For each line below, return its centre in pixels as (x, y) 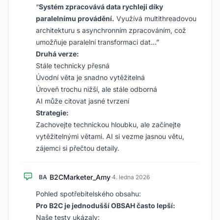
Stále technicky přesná (73, 66)
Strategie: (52, 113)
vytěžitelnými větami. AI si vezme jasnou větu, (110, 136)
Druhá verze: (57, 54)
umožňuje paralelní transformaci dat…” (97, 42)
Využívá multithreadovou (155, 18)
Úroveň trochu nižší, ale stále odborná (96, 89)
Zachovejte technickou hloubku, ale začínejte (108, 124)
